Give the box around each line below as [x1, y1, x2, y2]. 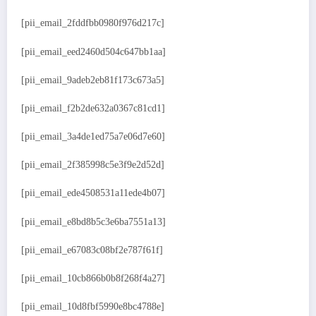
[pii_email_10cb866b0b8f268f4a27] [21, 273, 165, 284]
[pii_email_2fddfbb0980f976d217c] [21, 18, 164, 29]
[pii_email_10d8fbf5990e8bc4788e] [21, 301, 164, 312]
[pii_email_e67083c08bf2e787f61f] [21, 244, 163, 255]
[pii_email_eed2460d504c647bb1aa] [21, 46, 166, 57]
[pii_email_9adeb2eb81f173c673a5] [21, 74, 164, 85]
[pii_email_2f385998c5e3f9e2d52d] [21, 159, 164, 171]
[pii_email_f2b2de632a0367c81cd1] [21, 102, 165, 114]
